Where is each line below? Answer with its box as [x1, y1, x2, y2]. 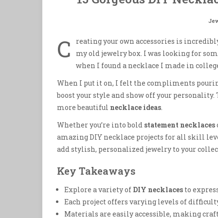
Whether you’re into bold [57, 120, 144, 130]
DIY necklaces [133, 185, 183, 195]
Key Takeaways [57, 164, 135, 178]
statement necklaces [144, 120, 215, 130]
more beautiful [57, 102, 110, 112]
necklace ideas [110, 102, 161, 112]
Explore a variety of [64, 185, 133, 195]
